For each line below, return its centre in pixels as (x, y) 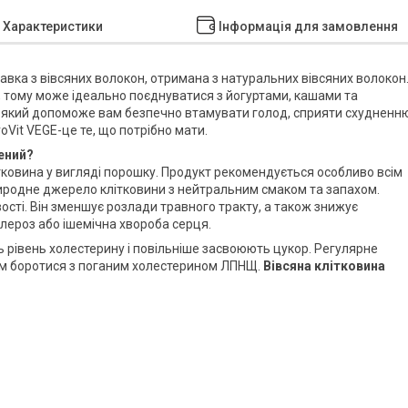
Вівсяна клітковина (324, 265)
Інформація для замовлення (308, 26)
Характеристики (53, 26)
